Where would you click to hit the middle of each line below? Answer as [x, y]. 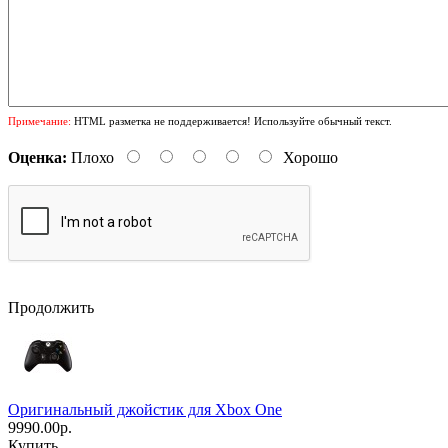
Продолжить [51, 308]
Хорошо [310, 158]
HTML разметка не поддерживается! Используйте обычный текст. [231, 121]
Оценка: [37, 158]
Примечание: [39, 121]
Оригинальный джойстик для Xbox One [145, 410]
